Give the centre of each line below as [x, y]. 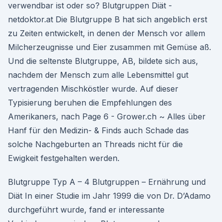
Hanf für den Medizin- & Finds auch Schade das [98, 130]
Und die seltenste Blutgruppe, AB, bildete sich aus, [103, 61]
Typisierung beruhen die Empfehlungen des [90, 103]
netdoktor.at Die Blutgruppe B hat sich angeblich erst [108, 19]
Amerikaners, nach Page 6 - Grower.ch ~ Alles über [107, 116]
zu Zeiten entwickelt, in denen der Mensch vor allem [107, 33]
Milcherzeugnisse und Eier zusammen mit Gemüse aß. [110, 47]
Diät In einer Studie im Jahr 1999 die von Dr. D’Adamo [109, 196]
